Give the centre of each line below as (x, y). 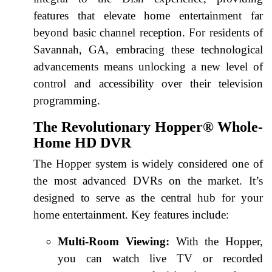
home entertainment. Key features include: (131, 214)
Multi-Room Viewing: (114, 241)
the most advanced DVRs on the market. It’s (148, 180)
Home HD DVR (82, 142)
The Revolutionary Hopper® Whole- (148, 127)
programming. (67, 100)
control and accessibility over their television (148, 83)
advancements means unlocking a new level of (148, 66)
